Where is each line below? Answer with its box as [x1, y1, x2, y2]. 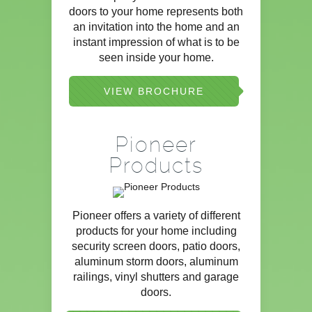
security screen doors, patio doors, [72, 240, 240, 253]
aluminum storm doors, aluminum [74, 256, 238, 268]
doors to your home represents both [69, 6, 243, 18]
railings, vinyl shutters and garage [73, 271, 239, 283]
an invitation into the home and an [72, 21, 240, 33]
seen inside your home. [98, 52, 214, 64]
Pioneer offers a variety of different [72, 210, 240, 222]
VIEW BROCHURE [103, 86, 204, 97]
